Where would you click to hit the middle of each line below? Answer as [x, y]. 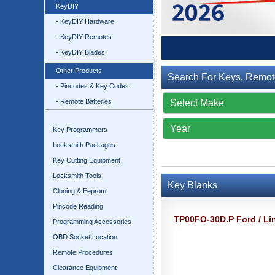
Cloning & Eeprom [79, 191]
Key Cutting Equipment [87, 160]
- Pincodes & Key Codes [92, 86]
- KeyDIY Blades [80, 52]
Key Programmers [80, 130]
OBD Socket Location [85, 237]
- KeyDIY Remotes [84, 37]
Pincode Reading [78, 206]
